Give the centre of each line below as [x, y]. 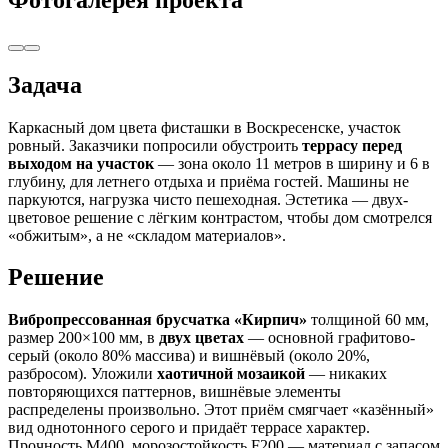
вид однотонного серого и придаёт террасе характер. [189, 428]
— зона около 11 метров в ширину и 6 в [292, 163]
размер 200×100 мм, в [83, 338]
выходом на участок [81, 163]
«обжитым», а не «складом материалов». [147, 235]
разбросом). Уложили [82, 374]
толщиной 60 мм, [368, 320]
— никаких [346, 374]
